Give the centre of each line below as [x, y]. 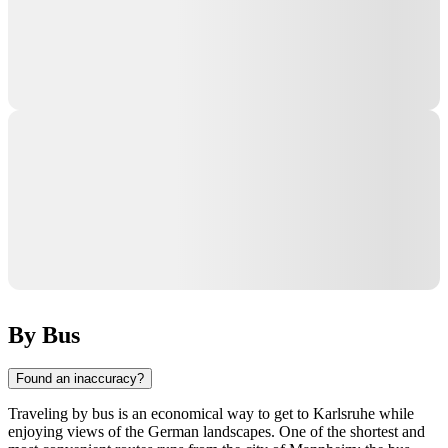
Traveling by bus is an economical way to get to [160, 414]
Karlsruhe [344, 414]
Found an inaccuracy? [80, 379]
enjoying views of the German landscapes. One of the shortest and [216, 432]
